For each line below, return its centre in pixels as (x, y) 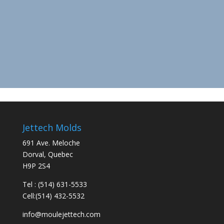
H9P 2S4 (36, 166)
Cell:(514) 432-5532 (53, 196)
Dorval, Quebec (47, 154)
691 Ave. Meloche (51, 143)
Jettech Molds (52, 128)
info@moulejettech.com (61, 214)
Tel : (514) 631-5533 (54, 184)
